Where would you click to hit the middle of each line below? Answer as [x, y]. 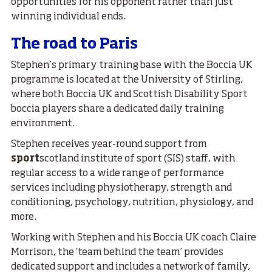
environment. [43, 124]
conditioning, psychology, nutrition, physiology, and [132, 202]
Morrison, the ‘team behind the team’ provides [117, 252]
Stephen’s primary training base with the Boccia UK [132, 65]
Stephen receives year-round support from [109, 144]
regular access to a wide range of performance [117, 173]
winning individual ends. [68, 17]
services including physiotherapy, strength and [121, 188]
